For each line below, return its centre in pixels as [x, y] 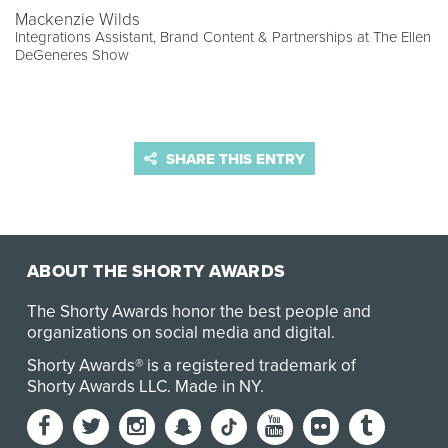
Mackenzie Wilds [77, 20]
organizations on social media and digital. [180, 333]
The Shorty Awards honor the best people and [198, 312]
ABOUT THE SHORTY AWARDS [156, 272]
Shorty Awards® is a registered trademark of [191, 366]
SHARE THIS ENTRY [233, 159]
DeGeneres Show [72, 55]
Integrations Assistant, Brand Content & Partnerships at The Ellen [223, 37]
